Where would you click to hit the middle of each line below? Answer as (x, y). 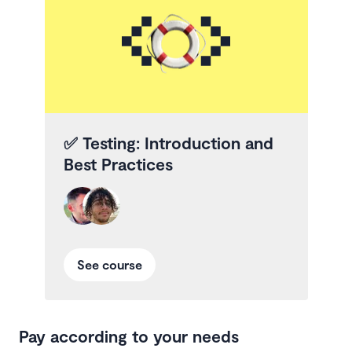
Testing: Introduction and (178, 143)
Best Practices (118, 164)
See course (109, 265)
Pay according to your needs (129, 336)
